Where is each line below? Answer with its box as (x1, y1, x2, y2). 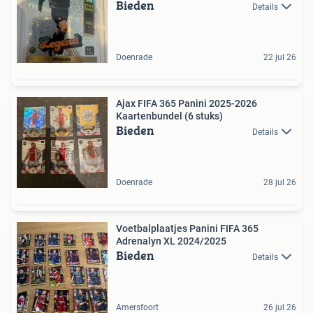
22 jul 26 (263, 52, 296, 62)
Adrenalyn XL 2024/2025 (116, 235, 226, 247)
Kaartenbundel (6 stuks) (116, 110, 223, 122)
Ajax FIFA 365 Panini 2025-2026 (116, 98, 257, 109)
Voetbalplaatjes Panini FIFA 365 (116, 223, 259, 234)
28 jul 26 (263, 177, 296, 187)
